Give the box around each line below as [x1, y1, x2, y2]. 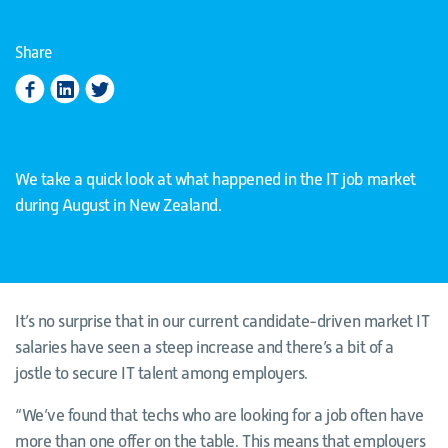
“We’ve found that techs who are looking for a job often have [15, 406, 424, 425]
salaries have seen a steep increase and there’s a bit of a [15, 338, 394, 357]
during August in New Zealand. [15, 196, 222, 215]
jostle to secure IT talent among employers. [15, 364, 308, 383]
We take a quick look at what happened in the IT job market [15, 170, 416, 189]
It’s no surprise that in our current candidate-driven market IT [15, 312, 430, 331]
